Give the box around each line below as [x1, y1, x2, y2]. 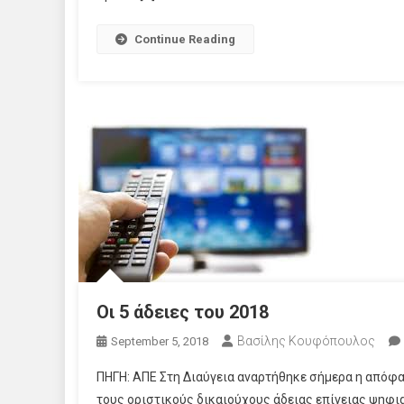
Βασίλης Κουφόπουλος [237, 334, 375, 348]
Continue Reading [134, 32, 235, 46]
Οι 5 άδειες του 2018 [96, 301, 269, 323]
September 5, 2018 [111, 335, 208, 348]
